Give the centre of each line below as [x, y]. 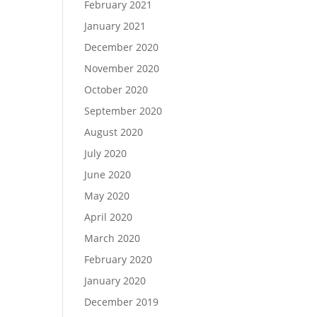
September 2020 [123, 111]
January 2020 [115, 281]
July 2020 [106, 153]
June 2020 [108, 174]
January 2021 [115, 26]
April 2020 [109, 217]
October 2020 [116, 90]
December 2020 [122, 47]
